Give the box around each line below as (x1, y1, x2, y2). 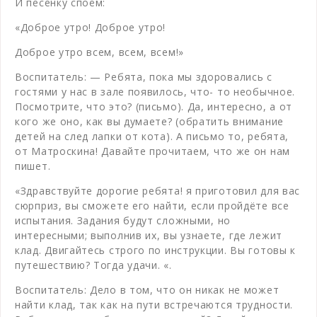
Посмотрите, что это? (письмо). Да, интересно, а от (15, 99, 292, 113)
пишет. (15, 158, 51, 173)
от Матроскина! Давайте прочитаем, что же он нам (15, 144, 290, 158)
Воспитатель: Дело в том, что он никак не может (15, 282, 279, 296)
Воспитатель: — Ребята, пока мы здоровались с (15, 69, 272, 83)
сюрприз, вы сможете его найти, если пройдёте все (15, 198, 289, 212)
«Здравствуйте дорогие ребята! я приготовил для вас (15, 183, 300, 197)
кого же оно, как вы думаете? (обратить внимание (15, 114, 284, 128)
